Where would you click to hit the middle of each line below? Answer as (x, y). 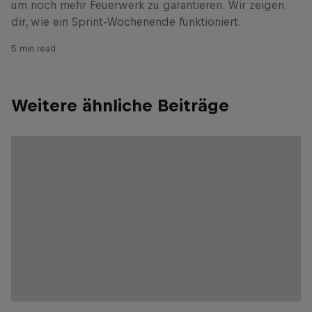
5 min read (33, 49)
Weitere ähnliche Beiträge (120, 106)
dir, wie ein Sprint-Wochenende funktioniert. (126, 22)
